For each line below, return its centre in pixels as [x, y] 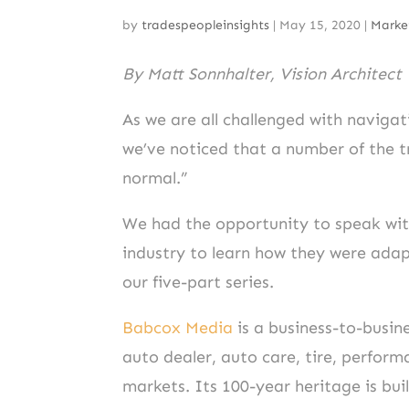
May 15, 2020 [320, 25]
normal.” [156, 178]
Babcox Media [178, 327]
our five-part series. [199, 282]
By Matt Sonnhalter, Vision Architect [262, 73]
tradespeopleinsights [206, 25]
